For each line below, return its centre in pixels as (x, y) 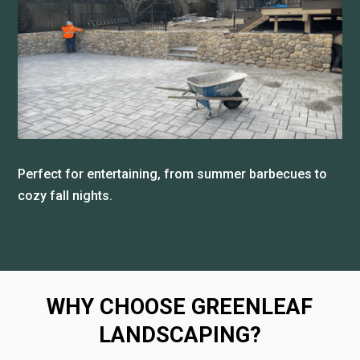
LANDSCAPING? (180, 335)
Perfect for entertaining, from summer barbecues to (173, 174)
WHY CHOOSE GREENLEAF (180, 307)
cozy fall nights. (65, 196)
